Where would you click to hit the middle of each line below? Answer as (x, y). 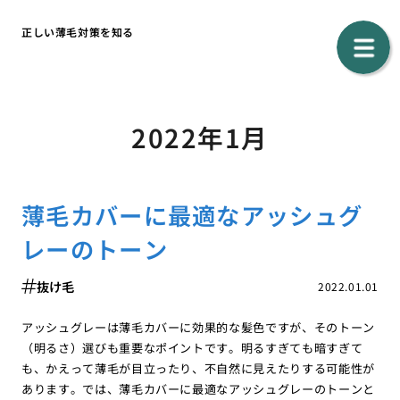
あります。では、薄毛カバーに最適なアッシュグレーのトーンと (198, 389)
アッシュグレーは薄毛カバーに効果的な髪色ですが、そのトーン (198, 328)
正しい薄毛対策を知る (77, 31)
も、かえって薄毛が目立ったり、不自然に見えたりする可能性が (198, 369)
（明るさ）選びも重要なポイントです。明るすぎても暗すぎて (192, 348)
